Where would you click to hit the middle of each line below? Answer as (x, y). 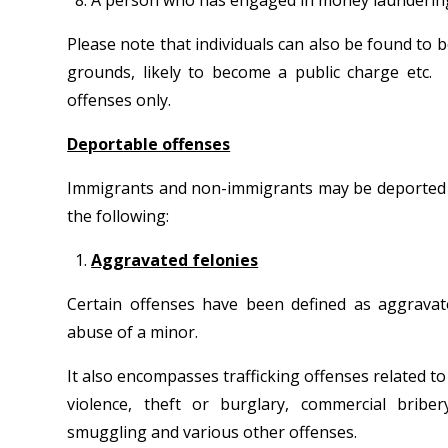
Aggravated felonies (175, 260)
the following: (118, 216)
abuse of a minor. (133, 332)
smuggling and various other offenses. (212, 432)
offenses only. (119, 100)
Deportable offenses (149, 144)
